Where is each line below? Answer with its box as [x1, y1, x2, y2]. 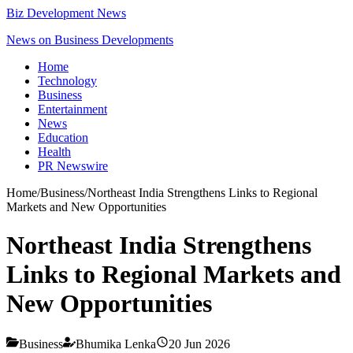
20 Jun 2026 [169, 336, 230, 351]
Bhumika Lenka [76, 336, 156, 351]
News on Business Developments [6, 33, 173, 46]
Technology [38, 74, 97, 87]
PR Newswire [38, 159, 108, 173]
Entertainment [38, 102, 107, 116]
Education [38, 131, 88, 144]
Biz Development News [6, 6, 126, 20]
